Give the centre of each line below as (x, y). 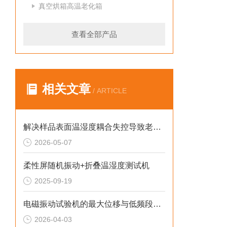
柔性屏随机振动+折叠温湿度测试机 (86, 165)
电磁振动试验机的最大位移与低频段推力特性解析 (157, 204)
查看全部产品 (94, 34)
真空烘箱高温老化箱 (70, 6)
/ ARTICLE (109, 91)
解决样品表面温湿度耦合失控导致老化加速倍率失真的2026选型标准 (157, 127)
